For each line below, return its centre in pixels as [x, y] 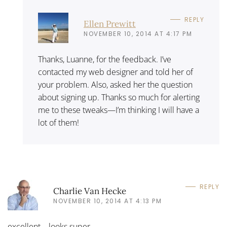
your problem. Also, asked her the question [115, 85]
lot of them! [59, 123]
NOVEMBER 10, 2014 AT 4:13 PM [107, 201]
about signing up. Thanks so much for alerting [119, 97]
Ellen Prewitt [110, 24]
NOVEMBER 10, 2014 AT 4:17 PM [138, 33]
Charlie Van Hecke [90, 191]
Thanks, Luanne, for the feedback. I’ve [105, 59]
